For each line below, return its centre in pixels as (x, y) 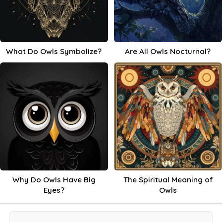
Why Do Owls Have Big (54, 180)
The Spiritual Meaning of (168, 180)
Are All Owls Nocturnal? (168, 52)
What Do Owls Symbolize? (54, 52)
